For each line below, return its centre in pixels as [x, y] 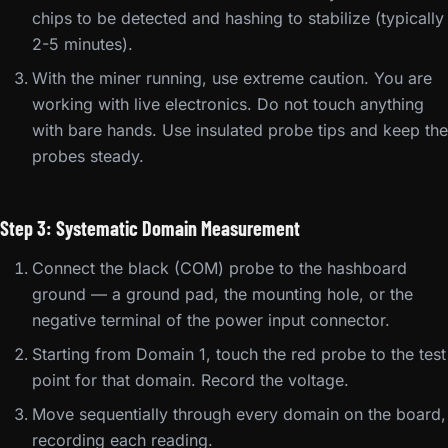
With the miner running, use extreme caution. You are [232, 78]
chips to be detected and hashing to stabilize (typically [238, 18]
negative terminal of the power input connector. [211, 320]
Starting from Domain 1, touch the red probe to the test [239, 354]
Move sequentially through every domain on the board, [239, 414]
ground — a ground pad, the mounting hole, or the [222, 294]
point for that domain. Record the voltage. [190, 380]
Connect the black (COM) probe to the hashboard [219, 268]
